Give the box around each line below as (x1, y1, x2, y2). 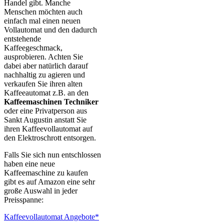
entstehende (4, 34, 41, 43)
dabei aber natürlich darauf (4, 61, 88, 70)
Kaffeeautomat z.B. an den (4, 88, 88, 97)
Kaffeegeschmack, (4, 43, 62, 52)
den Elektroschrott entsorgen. (4, 133, 96, 142)
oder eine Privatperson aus (4, 106, 87, 115)
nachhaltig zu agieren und (4, 70, 85, 79)
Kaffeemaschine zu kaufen (4, 168, 88, 177)
